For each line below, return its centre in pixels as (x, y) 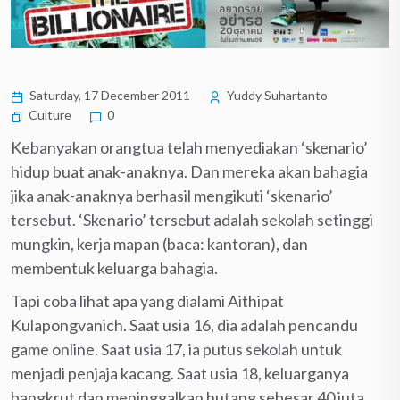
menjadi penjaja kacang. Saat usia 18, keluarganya (180, 373)
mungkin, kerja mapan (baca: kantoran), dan (159, 243)
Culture (50, 114)
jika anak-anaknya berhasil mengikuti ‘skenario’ (172, 195)
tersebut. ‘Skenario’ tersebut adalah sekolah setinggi (192, 219)
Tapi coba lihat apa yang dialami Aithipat (147, 300)
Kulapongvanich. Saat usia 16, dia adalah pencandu (184, 325)
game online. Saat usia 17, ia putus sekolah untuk (176, 349)
